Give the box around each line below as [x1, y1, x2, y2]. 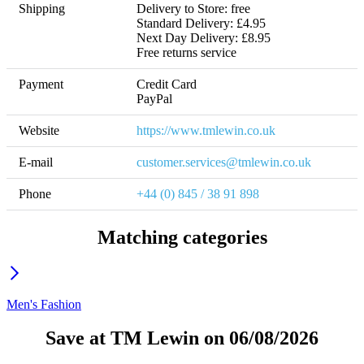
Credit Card [136, 76, 197, 91]
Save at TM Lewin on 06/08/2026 [45, 327, 318, 349]
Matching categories [97, 226, 267, 248]
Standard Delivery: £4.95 [136, 15, 266, 30]
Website [19, 123, 59, 137]
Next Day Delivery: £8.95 [136, 30, 274, 45]
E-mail [19, 154, 53, 169]
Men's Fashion [6, 297, 81, 311]
